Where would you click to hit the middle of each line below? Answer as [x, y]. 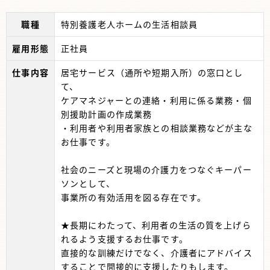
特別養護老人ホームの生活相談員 [129, 24]
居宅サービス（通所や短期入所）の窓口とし [152, 72]
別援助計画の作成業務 [107, 114]
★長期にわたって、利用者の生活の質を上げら [156, 225]
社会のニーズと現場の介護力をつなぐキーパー [156, 169]
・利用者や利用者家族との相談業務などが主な [157, 128]
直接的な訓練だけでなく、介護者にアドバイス [157, 253]
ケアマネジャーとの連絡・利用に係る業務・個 [156, 100]
